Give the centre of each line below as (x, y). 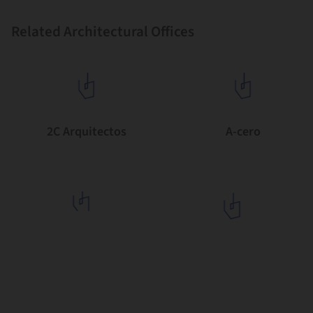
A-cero (243, 132)
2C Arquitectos (86, 132)
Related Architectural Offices (103, 31)
